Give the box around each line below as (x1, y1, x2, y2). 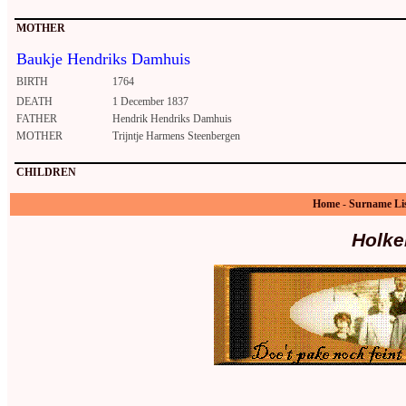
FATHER (16, 112, 57, 126)
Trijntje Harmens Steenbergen (112, 130, 240, 143)
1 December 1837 (112, 95, 188, 109)
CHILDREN (16, 166, 76, 179)
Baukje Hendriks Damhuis (16, 50, 190, 69)
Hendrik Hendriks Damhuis (112, 112, 232, 126)
